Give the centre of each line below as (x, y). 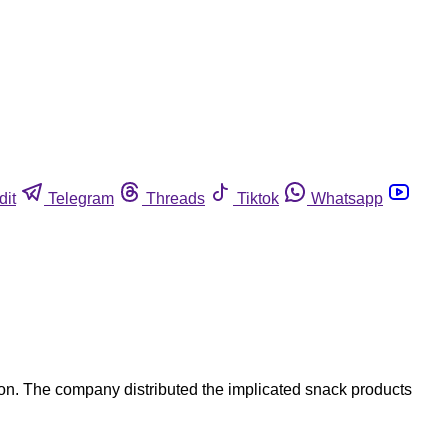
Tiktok (258, 198)
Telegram (81, 198)
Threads (175, 198)
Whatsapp (347, 198)
